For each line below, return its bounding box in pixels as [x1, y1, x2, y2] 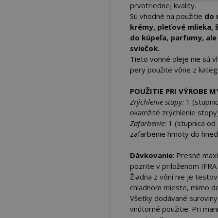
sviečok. [130, 43, 160, 53]
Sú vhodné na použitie [130, 11, 204, 21]
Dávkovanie [130, 150, 173, 160]
